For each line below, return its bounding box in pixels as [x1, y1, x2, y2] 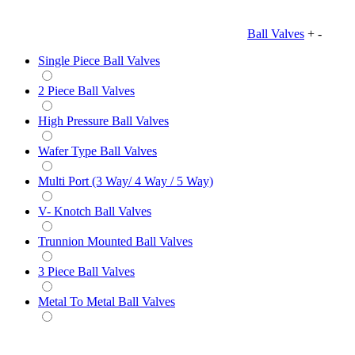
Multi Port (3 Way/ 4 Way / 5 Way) [38, 174, 213, 188]
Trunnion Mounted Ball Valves [38, 234, 193, 248]
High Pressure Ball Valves [38, 113, 169, 128]
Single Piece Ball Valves [38, 53, 160, 67]
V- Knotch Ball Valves [38, 204, 151, 218]
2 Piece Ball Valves [38, 83, 135, 97]
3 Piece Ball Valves [38, 264, 135, 278]
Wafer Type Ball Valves [38, 143, 157, 158]
